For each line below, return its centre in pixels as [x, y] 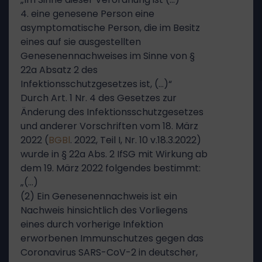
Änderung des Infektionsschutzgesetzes [112, 112]
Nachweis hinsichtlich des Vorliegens [104, 210]
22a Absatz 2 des [59, 70]
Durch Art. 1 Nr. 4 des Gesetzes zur [99, 98]
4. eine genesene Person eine [87, 14]
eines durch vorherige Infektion [92, 224]
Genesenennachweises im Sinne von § [108, 56]
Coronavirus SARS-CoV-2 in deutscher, [109, 252]
